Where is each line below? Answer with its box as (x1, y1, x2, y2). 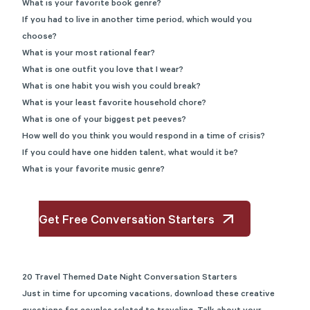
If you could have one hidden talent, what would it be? (22, 149, 238, 158)
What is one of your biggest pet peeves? (22, 116, 186, 125)
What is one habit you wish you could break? (22, 82, 201, 92)
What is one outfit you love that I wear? (22, 66, 183, 75)
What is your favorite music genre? (22, 165, 165, 175)
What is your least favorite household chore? (22, 99, 206, 109)
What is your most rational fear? (22, 49, 155, 59)
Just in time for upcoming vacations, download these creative (22, 290, 275, 300)
